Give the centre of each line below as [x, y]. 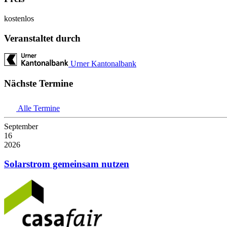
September [21, 126]
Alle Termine [39, 108]
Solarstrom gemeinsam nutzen [67, 164]
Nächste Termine [39, 83]
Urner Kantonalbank [103, 64]
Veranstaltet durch [42, 38]
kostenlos [19, 18]
